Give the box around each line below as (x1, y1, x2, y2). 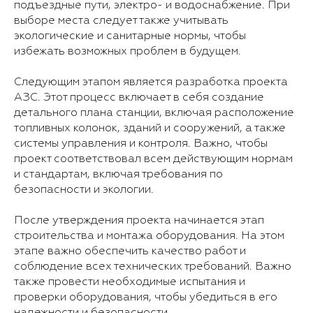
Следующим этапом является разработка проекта (14, 76, 288, 88)
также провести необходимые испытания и (14, 276, 245, 288)
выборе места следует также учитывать (14, 15, 228, 27)
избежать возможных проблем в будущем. (14, 45, 241, 57)
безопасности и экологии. (14, 184, 154, 196)
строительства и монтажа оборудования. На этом (14, 230, 284, 242)
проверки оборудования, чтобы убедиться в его (14, 291, 277, 303)
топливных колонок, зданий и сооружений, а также (14, 122, 286, 134)
